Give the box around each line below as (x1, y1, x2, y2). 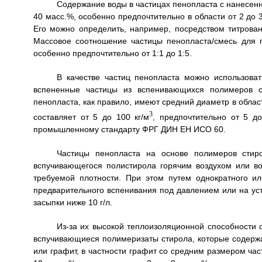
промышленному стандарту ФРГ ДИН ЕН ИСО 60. (33, 124, 226, 134)
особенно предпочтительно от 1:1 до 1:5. (33, 49, 192, 58)
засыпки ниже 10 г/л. (33, 197, 112, 207)
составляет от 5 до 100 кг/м (33, 112, 150, 122)
